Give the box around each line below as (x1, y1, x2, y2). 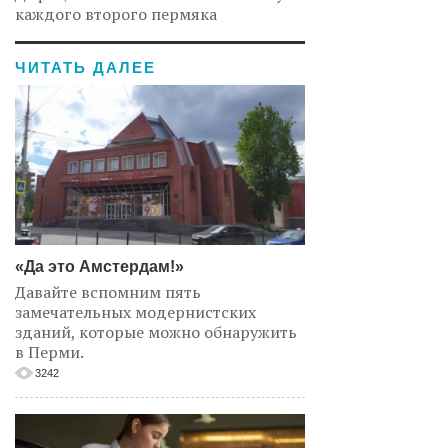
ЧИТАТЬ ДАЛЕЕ (15, 59, 156, 76)
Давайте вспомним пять (15, 281, 201, 303)
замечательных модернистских (15, 301, 256, 323)
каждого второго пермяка (15, 3, 217, 25)
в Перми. (15, 341, 84, 363)
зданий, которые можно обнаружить (15, 321, 297, 343)
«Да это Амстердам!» (15, 258, 184, 275)
